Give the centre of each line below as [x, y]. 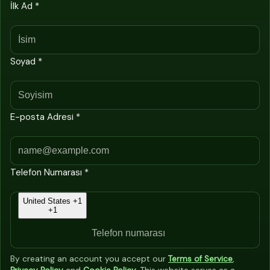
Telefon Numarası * [49, 172]
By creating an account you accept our [89, 259]
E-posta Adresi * [45, 117]
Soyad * [26, 61]
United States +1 [52, 201]
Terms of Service [200, 259]
